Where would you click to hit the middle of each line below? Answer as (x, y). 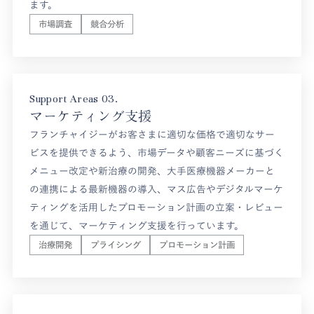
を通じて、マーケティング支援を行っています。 (137, 225)
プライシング (116, 244)
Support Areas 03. (74, 98)
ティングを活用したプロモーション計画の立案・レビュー (157, 207)
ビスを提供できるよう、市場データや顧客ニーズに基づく (157, 152)
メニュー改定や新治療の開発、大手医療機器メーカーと (152, 171)
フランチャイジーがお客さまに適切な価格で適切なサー (152, 134)
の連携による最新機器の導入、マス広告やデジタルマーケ (157, 189)
